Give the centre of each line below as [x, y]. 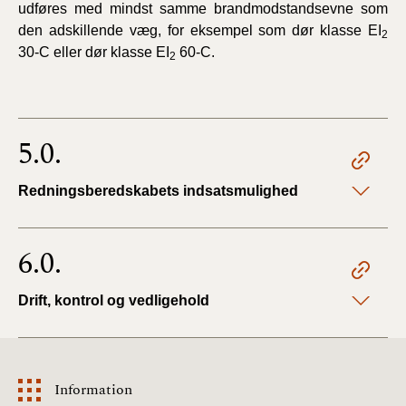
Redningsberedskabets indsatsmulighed [158, 190]
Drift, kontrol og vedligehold [114, 300]
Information [93, 389]
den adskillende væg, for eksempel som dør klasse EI [200, 30]
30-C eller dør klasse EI [94, 52]
